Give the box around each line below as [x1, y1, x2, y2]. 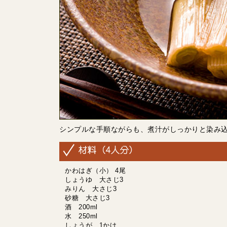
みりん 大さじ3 [65, 185, 117, 193]
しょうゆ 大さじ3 [65, 176, 124, 184]
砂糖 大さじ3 [65, 194, 110, 202]
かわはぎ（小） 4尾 [65, 167, 126, 175]
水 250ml [65, 212, 98, 220]
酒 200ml [65, 203, 98, 211]
